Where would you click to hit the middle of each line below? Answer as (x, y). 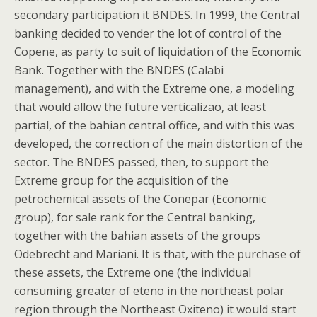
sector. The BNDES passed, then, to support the (142, 162)
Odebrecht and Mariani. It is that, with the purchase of (157, 254)
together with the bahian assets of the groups (137, 236)
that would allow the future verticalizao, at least (140, 107)
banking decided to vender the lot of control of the (148, 33)
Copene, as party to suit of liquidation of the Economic (158, 52)
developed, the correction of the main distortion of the (158, 144)
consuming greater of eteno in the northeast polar (149, 291)
